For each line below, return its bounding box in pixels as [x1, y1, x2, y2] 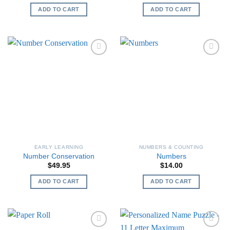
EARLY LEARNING [34, 144, 84, 150]
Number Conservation [23, 152, 94, 161]
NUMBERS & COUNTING [139, 144, 204, 150]
